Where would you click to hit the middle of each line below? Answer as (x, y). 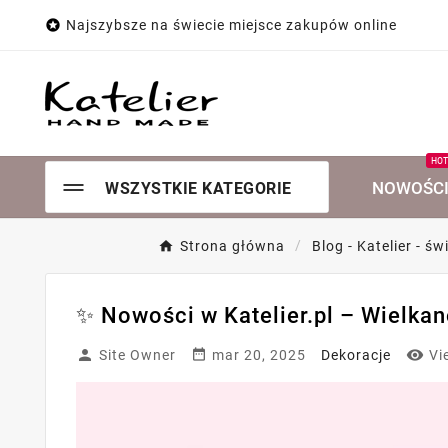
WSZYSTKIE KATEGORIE (198, 188)
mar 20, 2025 (259, 355)
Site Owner (137, 355)
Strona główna (232, 246)
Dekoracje (356, 355)
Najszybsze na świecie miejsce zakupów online (231, 25)
